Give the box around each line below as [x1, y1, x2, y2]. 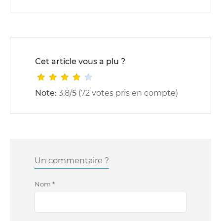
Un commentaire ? [35, 156, 109, 165]
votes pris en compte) [90, 88, 178, 98]
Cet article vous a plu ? [35, 57, 125, 66]
